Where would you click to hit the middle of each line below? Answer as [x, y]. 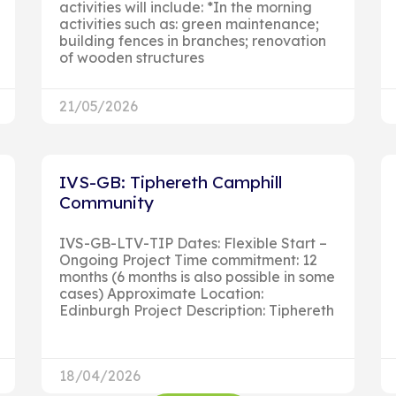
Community [107, 202]
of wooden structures [132, 57]
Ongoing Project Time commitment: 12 [189, 259]
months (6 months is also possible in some [198, 276]
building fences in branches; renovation [193, 40]
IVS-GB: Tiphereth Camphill [171, 182]
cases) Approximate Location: [162, 293]
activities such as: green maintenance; [190, 23]
